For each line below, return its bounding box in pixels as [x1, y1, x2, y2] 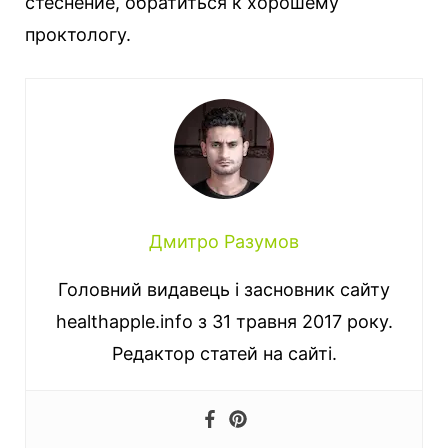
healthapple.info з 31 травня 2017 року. [55, 311, 393, 333]
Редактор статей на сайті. [111, 343, 337, 365]
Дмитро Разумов [149, 231, 299, 253]
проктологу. [25, 24, 131, 46]
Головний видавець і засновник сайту [58, 279, 390, 301]
